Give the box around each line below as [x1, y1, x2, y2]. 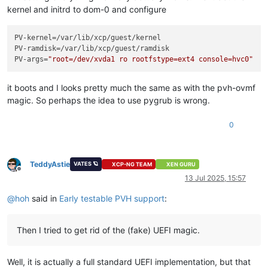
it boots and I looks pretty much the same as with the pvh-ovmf [7, 83, 255, 93]
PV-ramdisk [14, 44, 57, 53]
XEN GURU [166, 161, 196, 168]
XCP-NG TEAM [112, 161, 153, 168]
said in [29, 193, 59, 203]
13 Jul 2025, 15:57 [185, 173, 246, 182]
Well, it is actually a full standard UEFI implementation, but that [7, 256, 251, 267]
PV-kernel [14, 33, 53, 42]
